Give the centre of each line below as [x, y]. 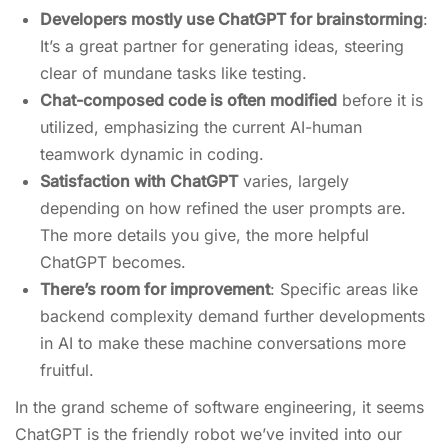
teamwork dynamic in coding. [152, 154]
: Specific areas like [344, 289]
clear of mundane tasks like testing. [173, 73]
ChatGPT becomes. [113, 262]
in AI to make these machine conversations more [223, 343]
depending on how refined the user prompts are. [223, 208]
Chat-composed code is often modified [188, 100]
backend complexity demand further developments [232, 316]
